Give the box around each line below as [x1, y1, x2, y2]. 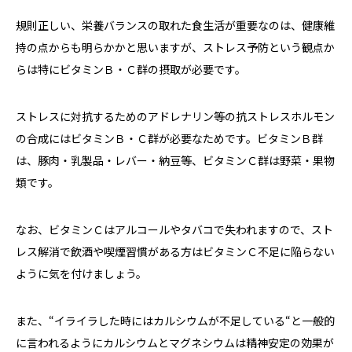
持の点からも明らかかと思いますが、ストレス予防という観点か [16, 39, 335, 56]
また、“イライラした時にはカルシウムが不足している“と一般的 [16, 313, 335, 329]
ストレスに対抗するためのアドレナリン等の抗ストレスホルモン [16, 108, 335, 125]
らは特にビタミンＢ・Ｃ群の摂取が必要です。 [16, 61, 246, 78]
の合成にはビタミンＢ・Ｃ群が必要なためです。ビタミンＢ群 [16, 130, 323, 147]
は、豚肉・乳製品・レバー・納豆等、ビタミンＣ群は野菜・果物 [16, 152, 335, 169]
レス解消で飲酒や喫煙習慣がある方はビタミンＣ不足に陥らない [16, 244, 335, 260]
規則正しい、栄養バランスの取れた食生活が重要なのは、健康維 [16, 17, 335, 34]
